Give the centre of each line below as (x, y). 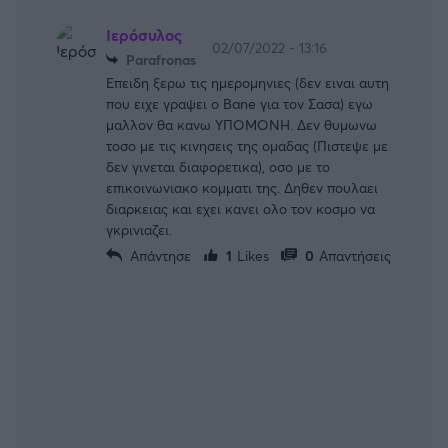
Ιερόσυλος (144, 34)
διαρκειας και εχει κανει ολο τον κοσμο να (240, 208)
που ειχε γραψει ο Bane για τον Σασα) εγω (239, 103)
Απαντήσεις (354, 255)
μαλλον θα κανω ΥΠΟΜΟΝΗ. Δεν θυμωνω (241, 124)
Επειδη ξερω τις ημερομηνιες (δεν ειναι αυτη (247, 82)
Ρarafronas (160, 59)
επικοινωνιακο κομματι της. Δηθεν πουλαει (242, 187)
